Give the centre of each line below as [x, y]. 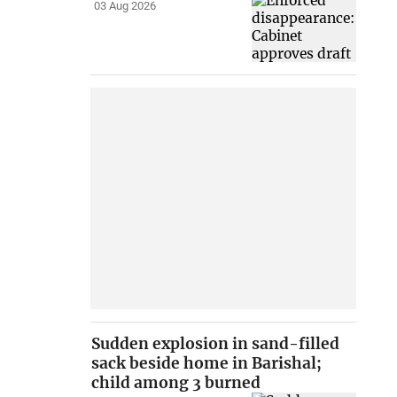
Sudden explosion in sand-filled [216, 344]
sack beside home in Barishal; [207, 364]
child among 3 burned [176, 383]
